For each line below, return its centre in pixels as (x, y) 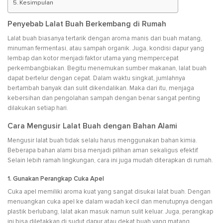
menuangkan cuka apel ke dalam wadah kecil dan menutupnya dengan (110, 202)
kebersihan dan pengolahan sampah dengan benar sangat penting (104, 98)
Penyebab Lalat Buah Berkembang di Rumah (87, 24)
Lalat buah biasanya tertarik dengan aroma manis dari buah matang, (105, 39)
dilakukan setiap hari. (38, 108)
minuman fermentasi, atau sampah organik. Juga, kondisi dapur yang (106, 49)
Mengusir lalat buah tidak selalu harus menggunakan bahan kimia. (102, 140)
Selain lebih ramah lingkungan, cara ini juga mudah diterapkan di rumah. (110, 160)
